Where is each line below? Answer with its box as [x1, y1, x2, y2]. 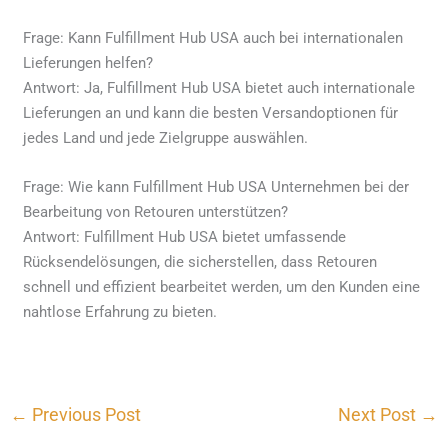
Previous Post [28, 403, 142, 425]
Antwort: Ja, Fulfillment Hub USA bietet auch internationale [23, 78, 416, 97]
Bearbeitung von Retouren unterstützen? [23, 202, 289, 221]
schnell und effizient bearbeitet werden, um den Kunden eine [23, 277, 421, 296]
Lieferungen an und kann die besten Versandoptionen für [23, 103, 399, 122]
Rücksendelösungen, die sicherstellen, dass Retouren [23, 252, 378, 271]
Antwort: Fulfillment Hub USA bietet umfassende [23, 227, 347, 246]
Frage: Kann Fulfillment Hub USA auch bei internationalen [23, 28, 404, 47]
